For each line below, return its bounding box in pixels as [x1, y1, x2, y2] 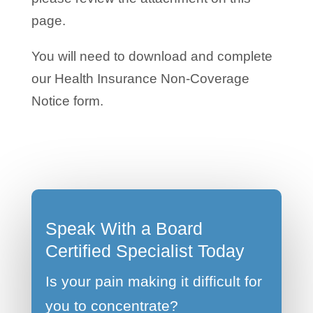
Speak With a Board [45, 218, 203, 238]
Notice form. [31, 93, 103, 108]
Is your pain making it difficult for [45, 272, 262, 289]
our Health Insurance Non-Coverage [31, 71, 249, 86]
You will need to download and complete [31, 48, 272, 64]
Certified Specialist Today [45, 240, 245, 261]
